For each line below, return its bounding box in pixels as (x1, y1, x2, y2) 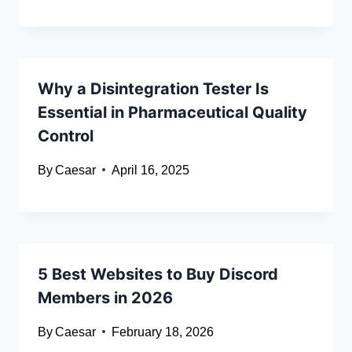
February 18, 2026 (112, 324, 214, 339)
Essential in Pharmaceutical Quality (38, 102, 307, 122)
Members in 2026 (38, 288, 173, 307)
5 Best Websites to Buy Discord (38, 264, 278, 284)
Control (38, 126, 93, 145)
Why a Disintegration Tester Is (38, 79, 269, 98)
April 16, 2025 (112, 163, 190, 177)
